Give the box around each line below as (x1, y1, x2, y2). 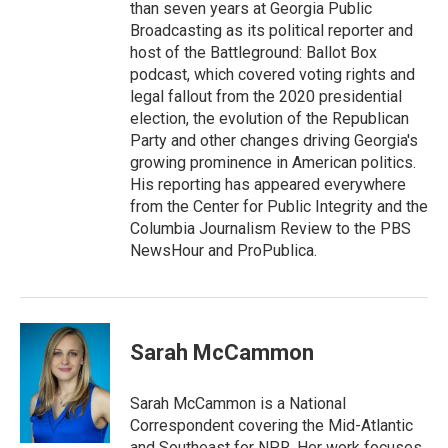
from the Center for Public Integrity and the (130, 197, 428, 216)
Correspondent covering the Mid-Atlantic (130, 416, 413, 435)
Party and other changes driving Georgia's (130, 131, 418, 150)
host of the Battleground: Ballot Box (130, 43, 377, 62)
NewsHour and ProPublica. (130, 241, 317, 260)
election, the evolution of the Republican (130, 109, 409, 128)
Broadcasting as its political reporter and (130, 21, 413, 40)
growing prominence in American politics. (130, 153, 416, 172)
